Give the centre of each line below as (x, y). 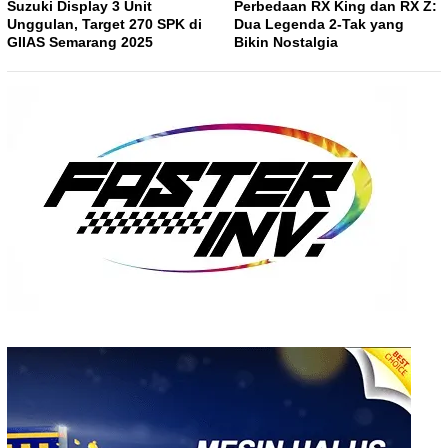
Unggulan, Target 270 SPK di (104, 24)
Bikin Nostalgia (286, 42)
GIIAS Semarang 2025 (80, 42)
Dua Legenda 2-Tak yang (319, 24)
